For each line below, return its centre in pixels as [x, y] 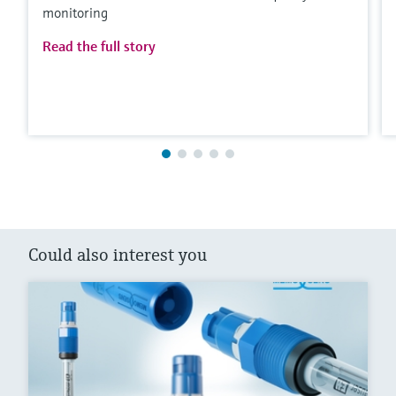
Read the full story [99, 46]
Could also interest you [118, 255]
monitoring [75, 13]
